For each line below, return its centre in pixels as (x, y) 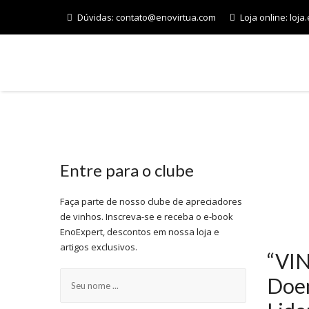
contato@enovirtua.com (166, 17)
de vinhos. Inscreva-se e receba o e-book (147, 216)
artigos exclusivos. (99, 247)
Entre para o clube (127, 170)
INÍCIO (291, 62)
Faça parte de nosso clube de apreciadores (151, 201)
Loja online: (265, 17)
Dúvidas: (97, 17)
